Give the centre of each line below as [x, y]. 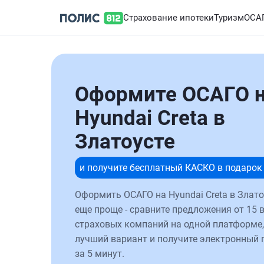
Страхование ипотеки [169, 18]
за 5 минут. [100, 254]
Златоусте [125, 142]
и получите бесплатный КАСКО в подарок [171, 168]
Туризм [229, 18]
